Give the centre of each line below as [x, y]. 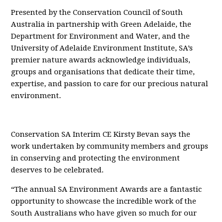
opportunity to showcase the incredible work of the [104, 201]
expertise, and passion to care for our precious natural [110, 84]
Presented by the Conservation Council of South [97, 12]
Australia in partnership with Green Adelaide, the [101, 24]
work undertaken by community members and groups [110, 146]
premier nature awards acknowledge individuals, [101, 60]
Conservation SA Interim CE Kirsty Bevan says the [101, 134]
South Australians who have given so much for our [104, 213]
